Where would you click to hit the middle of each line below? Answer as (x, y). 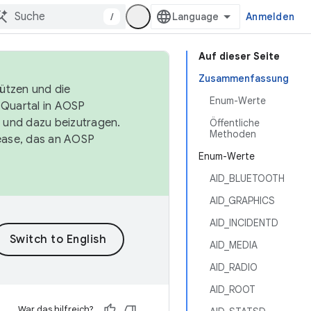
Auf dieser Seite (239, 56)
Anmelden (270, 17)
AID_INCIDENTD (244, 223)
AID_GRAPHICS (242, 201)
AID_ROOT (233, 289)
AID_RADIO (234, 267)
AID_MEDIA (234, 245)
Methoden (233, 134)
